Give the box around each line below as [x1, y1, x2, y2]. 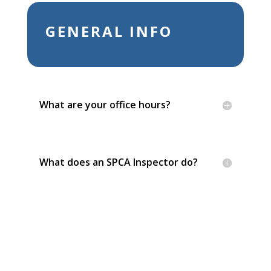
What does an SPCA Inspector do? [39, 155, 198, 169]
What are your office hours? [39, 98, 171, 112]
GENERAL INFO [45, 21, 172, 42]
